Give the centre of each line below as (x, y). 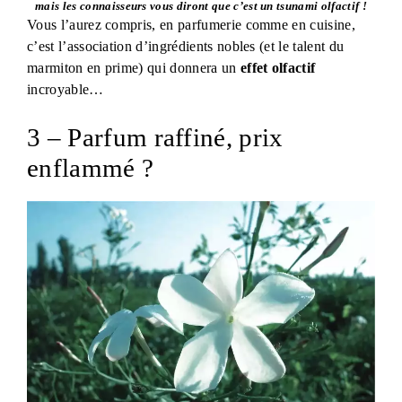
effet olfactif (278, 67)
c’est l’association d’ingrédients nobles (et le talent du (186, 46)
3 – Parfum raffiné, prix (155, 137)
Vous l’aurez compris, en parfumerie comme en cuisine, (191, 24)
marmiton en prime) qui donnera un (134, 67)
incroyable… (66, 89)
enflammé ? (94, 167)
